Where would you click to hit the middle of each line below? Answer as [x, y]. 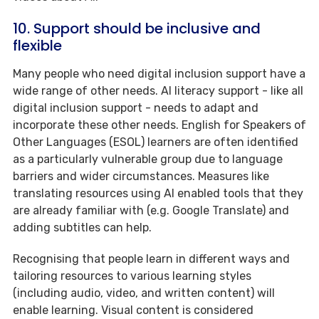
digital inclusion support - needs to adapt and [136, 108]
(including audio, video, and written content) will [144, 293]
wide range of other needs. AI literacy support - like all [158, 90]
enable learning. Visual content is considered [133, 310]
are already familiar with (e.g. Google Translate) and [151, 210]
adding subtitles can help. [82, 227]
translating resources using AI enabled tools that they [158, 193]
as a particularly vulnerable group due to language [148, 159]
